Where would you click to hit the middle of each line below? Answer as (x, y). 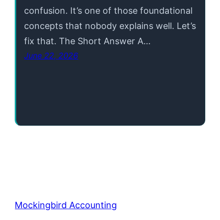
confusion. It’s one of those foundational (109, 10)
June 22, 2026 (51, 55)
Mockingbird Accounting (66, 205)
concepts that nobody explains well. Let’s (110, 26)
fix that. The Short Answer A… (88, 41)
